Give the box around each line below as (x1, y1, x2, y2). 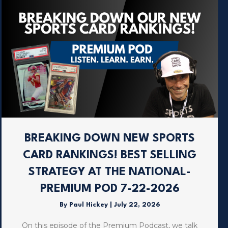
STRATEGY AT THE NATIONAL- (28, 166, 191, 178)
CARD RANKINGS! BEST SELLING (23, 150, 197, 161)
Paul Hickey (69, 202, 110, 209)
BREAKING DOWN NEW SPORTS (24, 133, 195, 145)
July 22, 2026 (113, 202, 160, 209)
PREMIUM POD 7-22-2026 (40, 183, 180, 195)
